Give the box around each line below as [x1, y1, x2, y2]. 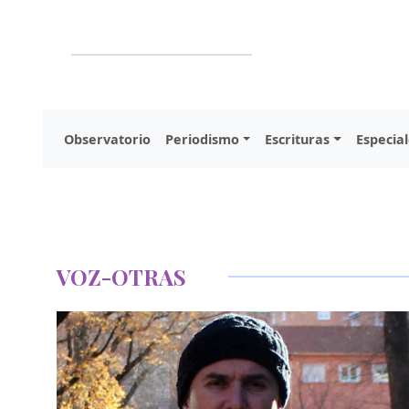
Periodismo [165, 130, 239, 148]
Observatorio [64, 130, 151, 148]
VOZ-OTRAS [57, 262, 186, 291]
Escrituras [265, 130, 330, 148]
